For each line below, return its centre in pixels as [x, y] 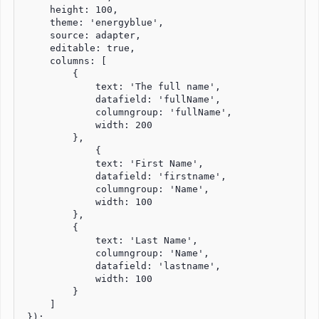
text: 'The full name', [121, 86]
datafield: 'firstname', [124, 176]
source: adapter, [81, 35]
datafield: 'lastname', [121, 266]
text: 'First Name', [113, 163]
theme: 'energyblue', [93, 22]
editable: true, [78, 48]
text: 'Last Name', [110, 240]
